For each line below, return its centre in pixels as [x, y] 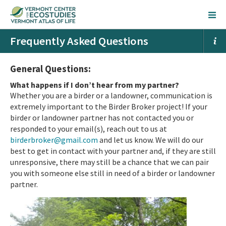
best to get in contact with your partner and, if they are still [113, 151]
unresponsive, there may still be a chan [77, 162]
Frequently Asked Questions [79, 41]
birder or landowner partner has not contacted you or [102, 118]
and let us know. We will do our [151, 140]
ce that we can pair [177, 162]
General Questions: [50, 69]
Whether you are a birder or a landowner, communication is [111, 95]
